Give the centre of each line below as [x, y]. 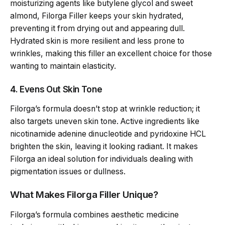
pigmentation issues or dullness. [68, 171]
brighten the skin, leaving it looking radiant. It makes [104, 146]
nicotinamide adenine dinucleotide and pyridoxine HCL [108, 134]
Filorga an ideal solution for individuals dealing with [101, 159]
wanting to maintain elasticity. [63, 66]
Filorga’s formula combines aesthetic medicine [94, 215]
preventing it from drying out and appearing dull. [97, 29]
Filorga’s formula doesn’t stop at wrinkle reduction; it [105, 108]
